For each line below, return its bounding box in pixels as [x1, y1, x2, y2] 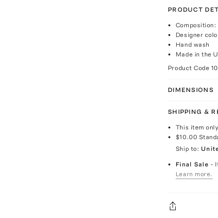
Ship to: [175, 145, 200, 152]
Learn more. [175, 170, 213, 178]
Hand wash [175, 41, 210, 48]
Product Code [167, 64, 211, 72]
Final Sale [175, 161, 211, 168]
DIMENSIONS [167, 86, 214, 93]
